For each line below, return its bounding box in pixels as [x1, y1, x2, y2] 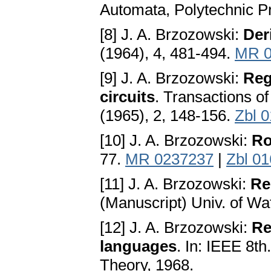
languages [100, 237, 177, 256]
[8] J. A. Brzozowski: [100, 25, 243, 44]
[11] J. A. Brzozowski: [100, 175, 250, 194]
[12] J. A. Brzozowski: [100, 218, 252, 237]
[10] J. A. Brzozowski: [100, 131, 252, 150]
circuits [100, 88, 155, 106]
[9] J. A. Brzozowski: [100, 69, 243, 88]
